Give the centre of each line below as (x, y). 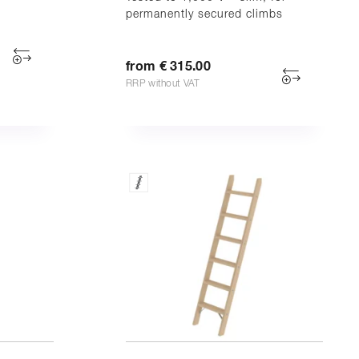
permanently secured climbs (204, 14)
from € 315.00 (168, 66)
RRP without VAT (163, 84)
